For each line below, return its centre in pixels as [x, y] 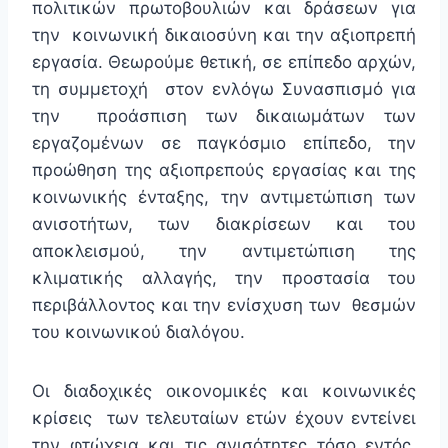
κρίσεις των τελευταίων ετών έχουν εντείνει [224, 418]
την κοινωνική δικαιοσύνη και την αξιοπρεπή [224, 35]
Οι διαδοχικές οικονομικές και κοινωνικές [224, 391]
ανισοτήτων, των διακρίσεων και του [224, 224]
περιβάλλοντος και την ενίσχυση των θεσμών [224, 305]
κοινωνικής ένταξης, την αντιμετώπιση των [224, 197]
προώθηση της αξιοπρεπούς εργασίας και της [224, 170]
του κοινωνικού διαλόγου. [138, 332]
